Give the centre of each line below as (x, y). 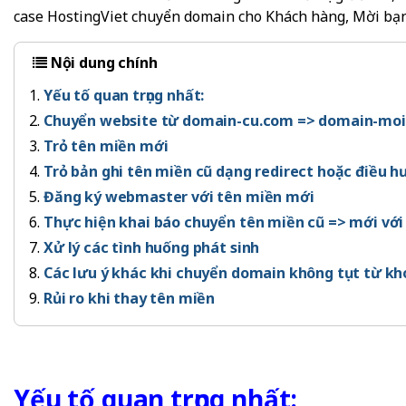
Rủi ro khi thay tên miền (130, 298)
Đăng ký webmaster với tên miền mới (179, 197)
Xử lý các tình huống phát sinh (152, 247)
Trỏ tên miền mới (106, 146)
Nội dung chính (102, 63)
